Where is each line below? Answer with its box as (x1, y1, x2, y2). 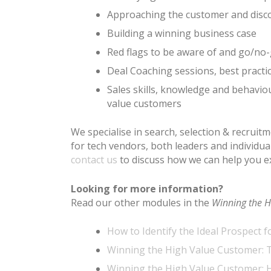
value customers (107, 97, 181, 111)
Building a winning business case (107, 27, 256, 41)
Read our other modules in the (71, 196, 212, 210)
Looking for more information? (71, 182, 223, 196)
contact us (71, 153, 117, 167)
